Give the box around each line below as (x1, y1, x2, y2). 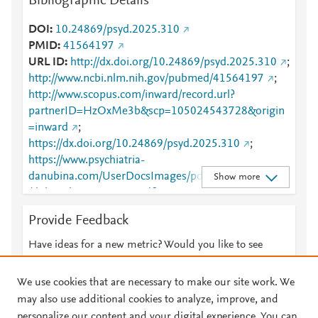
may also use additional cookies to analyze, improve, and (17, 294, 278, 305)
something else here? (28, 256, 126, 268)
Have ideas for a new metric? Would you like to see (28, 239, 263, 251)
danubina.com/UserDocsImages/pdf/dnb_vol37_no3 (28, 171, 288, 182)
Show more (213, 172, 260, 182)
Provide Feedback (28, 214, 128, 228)
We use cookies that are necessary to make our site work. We (17, 277, 295, 288)
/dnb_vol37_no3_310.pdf (28, 187, 155, 199)
